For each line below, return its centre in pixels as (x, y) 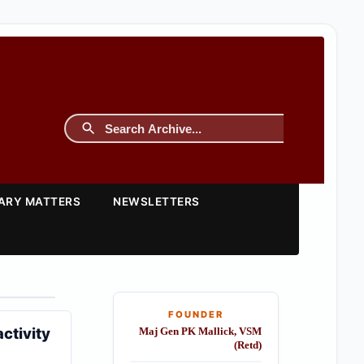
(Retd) (247, 345)
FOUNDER (195, 314)
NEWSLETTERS (156, 201)
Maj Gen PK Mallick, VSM (200, 331)
